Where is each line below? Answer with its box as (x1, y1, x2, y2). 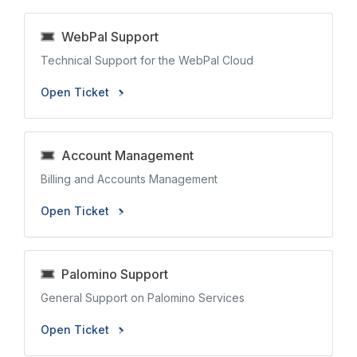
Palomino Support (55, 266, 168, 282)
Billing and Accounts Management (41, 172, 218, 186)
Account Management (55, 147, 194, 163)
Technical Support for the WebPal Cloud (41, 53, 253, 67)
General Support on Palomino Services (41, 291, 245, 304)
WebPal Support (55, 29, 159, 45)
